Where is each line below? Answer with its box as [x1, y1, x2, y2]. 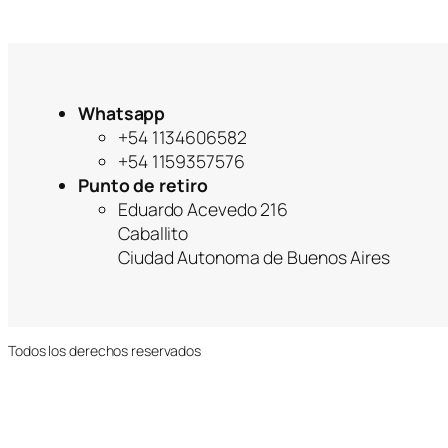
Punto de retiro [78, 172, 208, 197]
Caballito [118, 220, 189, 245]
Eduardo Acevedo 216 [118, 196, 289, 221]
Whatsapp [78, 100, 166, 125]
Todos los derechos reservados [8, 340, 202, 360]
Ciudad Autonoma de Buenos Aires [118, 244, 390, 269]
